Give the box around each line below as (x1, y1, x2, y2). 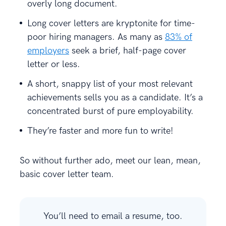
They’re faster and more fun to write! (27, 126, 174, 137)
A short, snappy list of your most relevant (27, 79, 193, 90)
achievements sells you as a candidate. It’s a (27, 92, 203, 103)
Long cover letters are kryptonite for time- (27, 18, 195, 29)
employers (27, 45, 69, 56)
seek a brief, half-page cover (69, 45, 186, 56)
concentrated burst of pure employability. (27, 106, 194, 117)
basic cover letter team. (20, 169, 114, 180)
